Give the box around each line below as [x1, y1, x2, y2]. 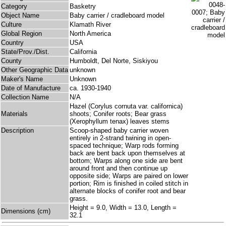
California [70, 48, 97, 56]
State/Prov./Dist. [1, 48, 49, 56]
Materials [1, 110, 28, 118]
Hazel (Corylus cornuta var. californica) [70, 102, 183, 110]
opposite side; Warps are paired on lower [70, 172, 188, 180]
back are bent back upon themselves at [70, 149, 185, 157]
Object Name [1, 12, 39, 20]
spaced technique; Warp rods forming [70, 142, 179, 150]
